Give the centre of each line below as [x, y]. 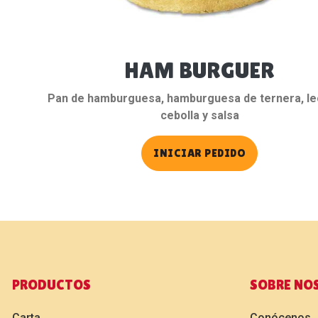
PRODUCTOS [51, 284]
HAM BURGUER [200, 70]
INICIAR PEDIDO [200, 153]
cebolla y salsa [199, 115]
